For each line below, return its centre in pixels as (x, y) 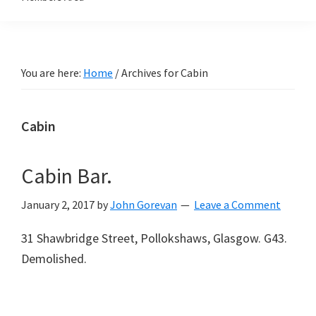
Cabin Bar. (67, 176)
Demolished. (54, 259)
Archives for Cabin (164, 73)
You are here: (52, 73)
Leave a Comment (237, 205)
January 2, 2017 (58, 205)
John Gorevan (144, 205)
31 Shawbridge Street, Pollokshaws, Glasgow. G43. (154, 238)
